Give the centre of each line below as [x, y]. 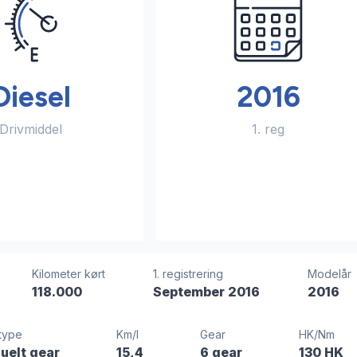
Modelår [330, 274]
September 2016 [207, 292]
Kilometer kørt [68, 274]
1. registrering [188, 274]
